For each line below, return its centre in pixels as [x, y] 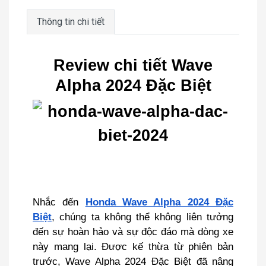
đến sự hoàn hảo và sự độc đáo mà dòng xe [133, 232]
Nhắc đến [59, 202]
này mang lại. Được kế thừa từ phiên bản [133, 246]
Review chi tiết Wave [133, 65]
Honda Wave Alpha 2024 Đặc [159, 202]
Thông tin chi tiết [71, 22]
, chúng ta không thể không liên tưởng [142, 217]
